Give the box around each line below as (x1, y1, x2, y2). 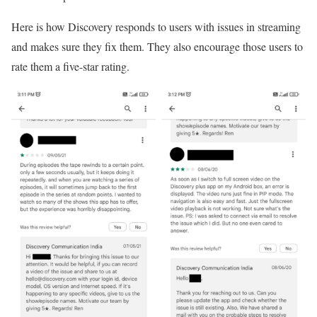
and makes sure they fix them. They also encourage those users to (11, 39, 303, 54)
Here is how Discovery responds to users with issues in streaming (11, 19, 301, 35)
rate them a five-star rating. (11, 59, 129, 74)
